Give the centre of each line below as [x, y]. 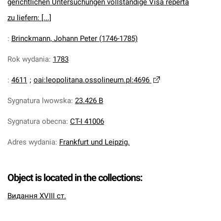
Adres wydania [31, 142]
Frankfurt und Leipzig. [94, 142]
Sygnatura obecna [37, 121]
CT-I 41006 [87, 121]
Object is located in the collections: [75, 178]
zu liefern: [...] [29, 18]
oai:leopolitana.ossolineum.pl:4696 [92, 80]
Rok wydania [28, 59]
